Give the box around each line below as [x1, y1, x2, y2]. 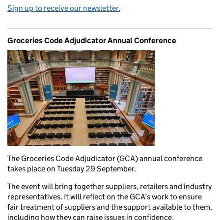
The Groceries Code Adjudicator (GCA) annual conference [7, 154, 202, 163]
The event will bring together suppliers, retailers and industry [7, 182, 212, 191]
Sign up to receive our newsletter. [7, 3, 120, 13]
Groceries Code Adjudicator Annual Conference [7, 36, 176, 45]
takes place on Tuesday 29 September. [7, 164, 136, 173]
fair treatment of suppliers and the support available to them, [7, 202, 212, 212]
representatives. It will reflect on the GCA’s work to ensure [7, 192, 202, 201]
